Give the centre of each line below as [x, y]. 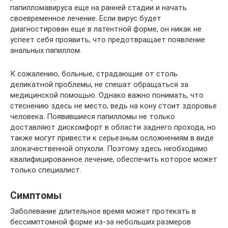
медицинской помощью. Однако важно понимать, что [107, 95]
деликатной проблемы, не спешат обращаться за [99, 84]
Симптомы [36, 195]
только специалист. [46, 170]
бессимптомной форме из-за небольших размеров [101, 222]
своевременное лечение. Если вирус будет [86, 18]
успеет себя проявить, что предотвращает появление [108, 39]
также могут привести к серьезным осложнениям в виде [112, 138]
